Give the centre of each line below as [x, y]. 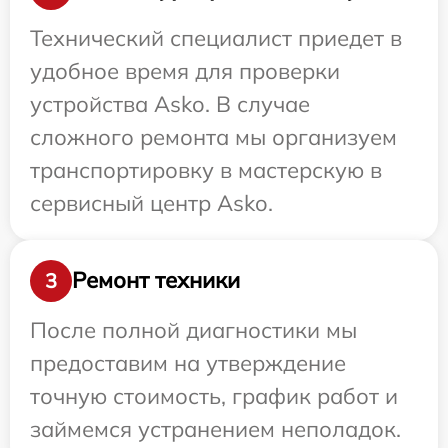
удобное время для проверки [185, 70]
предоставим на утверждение [188, 362]
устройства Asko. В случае [170, 103]
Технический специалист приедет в [216, 37]
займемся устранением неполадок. [215, 428]
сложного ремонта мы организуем [213, 136]
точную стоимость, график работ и [214, 395]
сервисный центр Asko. [151, 202]
